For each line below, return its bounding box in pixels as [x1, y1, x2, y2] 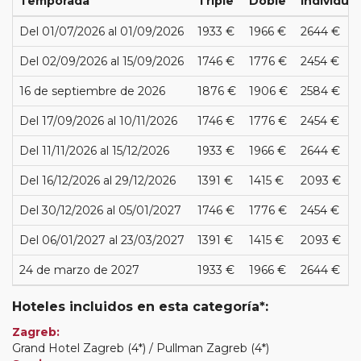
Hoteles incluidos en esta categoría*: [12, 298, 268, 314]
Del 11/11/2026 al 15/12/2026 [19, 143, 169, 158]
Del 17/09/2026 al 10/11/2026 [19, 113, 177, 128]
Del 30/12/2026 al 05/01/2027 [19, 202, 181, 218]
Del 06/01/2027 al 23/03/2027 [19, 232, 185, 247]
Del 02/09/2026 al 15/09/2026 [19, 53, 184, 68]
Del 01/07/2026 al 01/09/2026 [19, 23, 184, 39]
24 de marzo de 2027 [19, 262, 139, 277]
